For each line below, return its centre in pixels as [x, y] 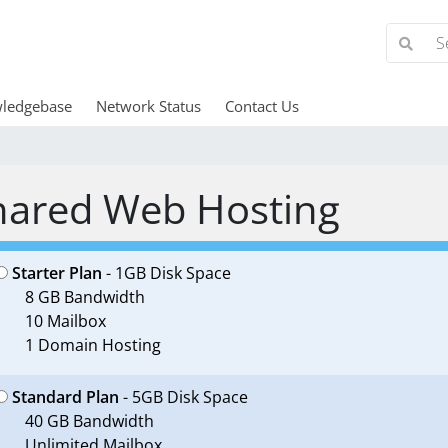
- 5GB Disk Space [183, 397]
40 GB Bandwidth [89, 421]
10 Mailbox [65, 321]
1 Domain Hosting [92, 345]
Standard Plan [65, 397]
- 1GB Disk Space [166, 273]
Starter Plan [56, 273]
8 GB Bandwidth [84, 297]
